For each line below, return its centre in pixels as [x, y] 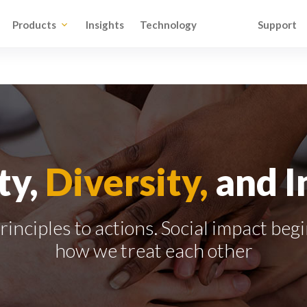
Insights [105, 24]
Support [277, 24]
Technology [168, 24]
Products [34, 24]
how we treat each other [153, 250]
